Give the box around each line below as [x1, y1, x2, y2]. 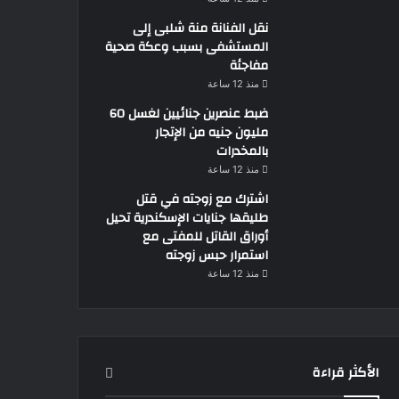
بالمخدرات [216, 139, 268, 163]
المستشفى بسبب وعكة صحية [105, 35, 268, 59]
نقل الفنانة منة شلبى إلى [133, 16, 268, 40]
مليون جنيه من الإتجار [155, 120, 268, 144]
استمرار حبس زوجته [166, 243, 268, 267]
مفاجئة [230, 53, 268, 77]
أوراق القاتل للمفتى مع [142, 224, 268, 248]
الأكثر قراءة [313, 360, 379, 385]
